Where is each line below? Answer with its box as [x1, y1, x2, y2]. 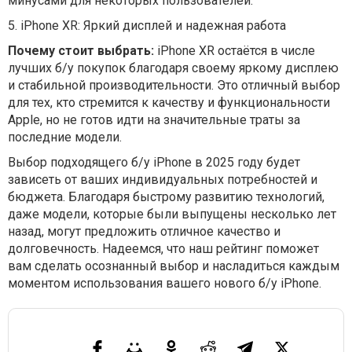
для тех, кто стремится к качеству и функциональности [8, 95, 330, 110]
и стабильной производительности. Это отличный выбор [8, 78, 340, 93]
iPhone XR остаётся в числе [154, 43, 315, 58]
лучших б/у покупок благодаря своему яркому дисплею [8, 60, 339, 75]
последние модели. [8, 130, 122, 145]
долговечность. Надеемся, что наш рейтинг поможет [8, 241, 319, 256]
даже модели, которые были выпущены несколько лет [8, 207, 336, 222]
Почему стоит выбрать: [8, 43, 154, 58]
